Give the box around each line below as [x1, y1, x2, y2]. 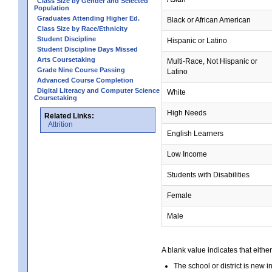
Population [34, 4, 69, 12]
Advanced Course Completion [37, 76, 134, 84]
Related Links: [44, 111, 94, 120]
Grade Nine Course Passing [37, 66, 125, 73]
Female [167, 191, 192, 200]
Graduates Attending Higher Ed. [37, 14, 140, 22]
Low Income [167, 149, 207, 158]
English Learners [167, 129, 223, 138]
